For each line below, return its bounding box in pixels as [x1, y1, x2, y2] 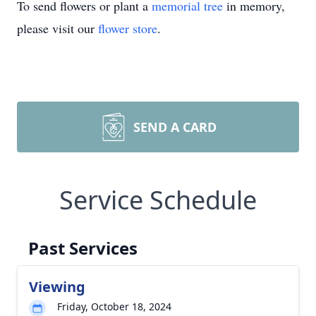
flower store [98, 20, 157, 37]
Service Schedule [59, 183, 257, 217]
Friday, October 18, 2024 [57, 300, 171, 313]
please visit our [17, 20, 98, 37]
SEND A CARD [133, 119, 217, 135]
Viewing [29, 277, 85, 296]
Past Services [28, 236, 138, 260]
